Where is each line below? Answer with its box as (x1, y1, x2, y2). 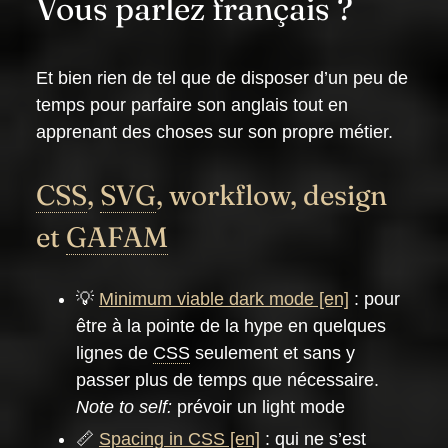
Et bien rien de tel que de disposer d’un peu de (36, 68, 408, 88)
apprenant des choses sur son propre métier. (36, 122, 393, 142)
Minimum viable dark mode (99, 289, 314, 309)
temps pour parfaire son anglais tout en (36, 95, 348, 115)
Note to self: (76, 397, 172, 417)
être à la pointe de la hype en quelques (76, 316, 386, 336)
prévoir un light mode (172, 397, 345, 417)
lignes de (76, 343, 153, 363)
